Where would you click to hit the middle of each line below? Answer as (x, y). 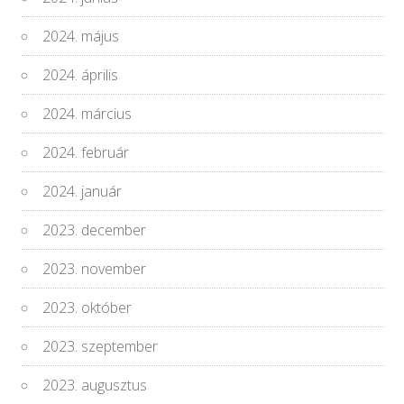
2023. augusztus (95, 386)
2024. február (86, 153)
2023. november (95, 269)
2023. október (87, 308)
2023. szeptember (101, 347)
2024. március (87, 114)
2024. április (81, 75)
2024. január (83, 192)
